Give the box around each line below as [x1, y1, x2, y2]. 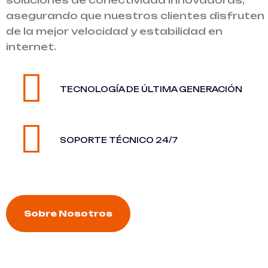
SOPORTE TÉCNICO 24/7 [60, 135, 178, 145]
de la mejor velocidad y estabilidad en [6, 25, 223, 37]
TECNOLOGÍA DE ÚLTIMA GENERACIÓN [60, 84, 242, 94]
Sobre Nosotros [24, 208, 112, 218]
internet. [6, 41, 56, 53]
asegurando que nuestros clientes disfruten [6, 10, 264, 22]
